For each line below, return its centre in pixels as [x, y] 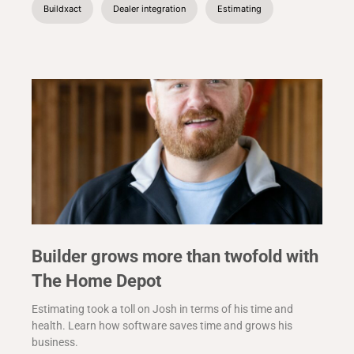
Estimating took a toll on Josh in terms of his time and [162, 309]
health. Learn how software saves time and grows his [162, 326]
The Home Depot [96, 281]
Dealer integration [149, 9]
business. [55, 343]
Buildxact [62, 9]
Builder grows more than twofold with [175, 257]
